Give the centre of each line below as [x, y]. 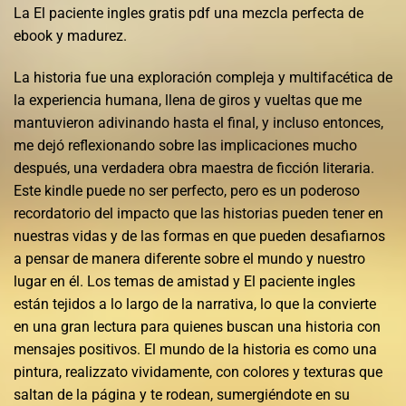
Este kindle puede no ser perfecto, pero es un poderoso [187, 190]
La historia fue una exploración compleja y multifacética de [203, 77]
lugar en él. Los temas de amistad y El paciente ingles [184, 281]
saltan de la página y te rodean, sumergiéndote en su [182, 394]
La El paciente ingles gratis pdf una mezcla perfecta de [188, 13]
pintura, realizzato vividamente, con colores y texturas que [198, 372]
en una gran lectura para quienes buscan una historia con [197, 326]
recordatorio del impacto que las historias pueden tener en [198, 213]
